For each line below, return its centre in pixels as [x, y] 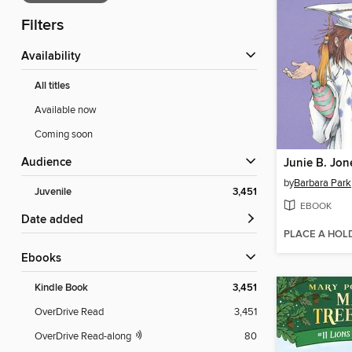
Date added [57, 220]
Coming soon [64, 135]
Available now [66, 110]
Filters [42, 26]
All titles [52, 86]
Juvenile [53, 192]
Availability [55, 57]
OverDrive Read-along [84, 337]
